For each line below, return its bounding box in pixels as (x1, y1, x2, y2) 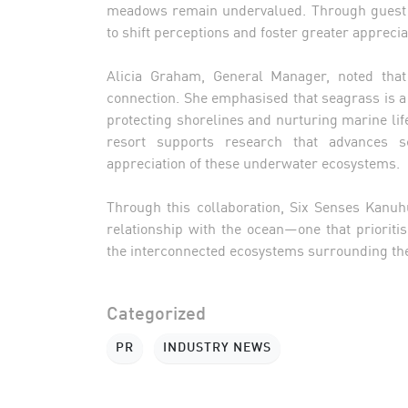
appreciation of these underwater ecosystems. (107, 150, 400, 173)
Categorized (107, 305, 206, 324)
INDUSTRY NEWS (163, 341, 271, 354)
